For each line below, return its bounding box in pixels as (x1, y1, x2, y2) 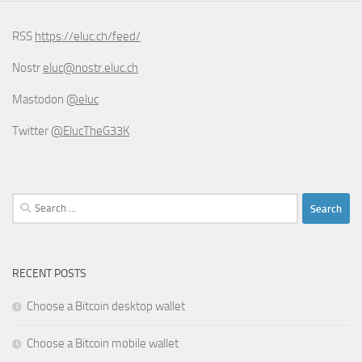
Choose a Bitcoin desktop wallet (27, 299, 185, 314)
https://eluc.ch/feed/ (35, 29, 141, 44)
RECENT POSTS (12, 267, 86, 281)
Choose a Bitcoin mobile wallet (27, 336, 179, 351)
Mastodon (12, 92, 66, 107)
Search (11, 195, 45, 210)
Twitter (12, 124, 51, 139)
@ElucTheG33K (51, 124, 129, 139)
